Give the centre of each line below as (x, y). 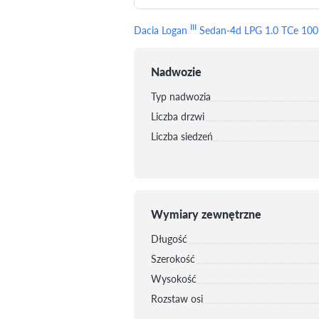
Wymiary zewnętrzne (206, 214)
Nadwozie (176, 71)
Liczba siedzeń (182, 136)
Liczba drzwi (178, 116)
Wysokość (174, 278)
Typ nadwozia (181, 96)
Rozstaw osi (177, 298)
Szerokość (173, 258)
